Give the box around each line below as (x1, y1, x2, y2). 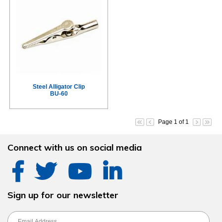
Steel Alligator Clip (33, 83, 85, 90)
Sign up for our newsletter (7, 189, 118, 201)
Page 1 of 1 (158, 118, 189, 125)
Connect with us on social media (7, 142, 142, 153)
